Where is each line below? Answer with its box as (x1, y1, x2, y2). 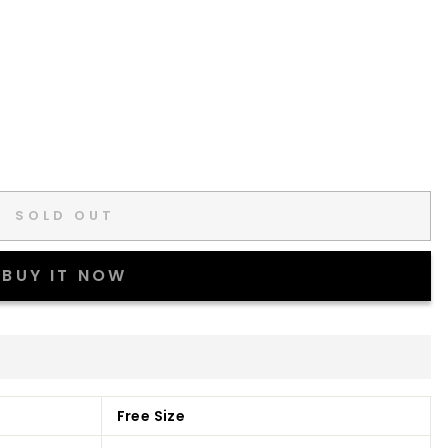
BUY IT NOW (2, 263, 128, 287)
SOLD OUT (15, 205, 115, 225)
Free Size (116, 405, 185, 426)
